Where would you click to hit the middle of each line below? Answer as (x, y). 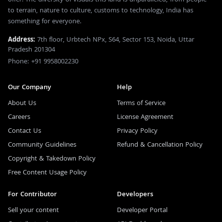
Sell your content (33, 210)
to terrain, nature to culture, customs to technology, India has (101, 11)
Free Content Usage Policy (47, 173)
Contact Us (25, 131)
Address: (22, 40)
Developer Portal (142, 210)
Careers (19, 117)
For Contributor (32, 194)
